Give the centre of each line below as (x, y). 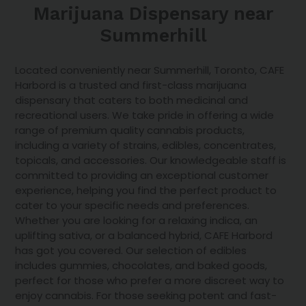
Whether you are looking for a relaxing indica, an (137, 221)
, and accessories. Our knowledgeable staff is (171, 161)
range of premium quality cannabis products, (130, 130)
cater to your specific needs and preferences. (133, 206)
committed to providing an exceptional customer (142, 176)
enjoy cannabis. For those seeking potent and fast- (146, 296)
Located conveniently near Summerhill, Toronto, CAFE (150, 70)
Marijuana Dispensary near (153, 14)
